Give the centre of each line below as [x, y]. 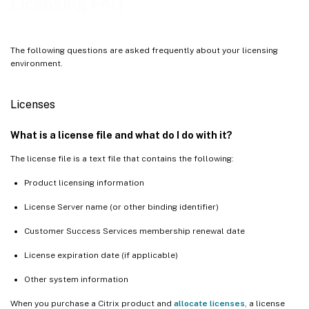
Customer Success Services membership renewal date [134, 231]
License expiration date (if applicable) [101, 255]
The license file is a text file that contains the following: [122, 158]
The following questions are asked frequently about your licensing [144, 50]
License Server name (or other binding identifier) [121, 207]
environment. [37, 63]
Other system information [76, 279]
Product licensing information [84, 182]
